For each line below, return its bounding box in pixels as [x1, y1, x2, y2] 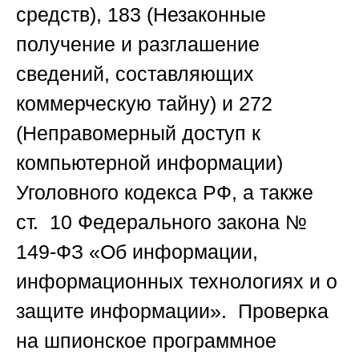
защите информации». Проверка [16, 300, 329, 323]
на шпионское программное [16, 329, 276, 353]
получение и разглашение [16, 33, 260, 56]
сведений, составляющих [16, 63, 254, 86]
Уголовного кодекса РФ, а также [16, 181, 313, 204]
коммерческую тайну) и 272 [16, 92, 272, 115]
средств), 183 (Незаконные [16, 3, 266, 26]
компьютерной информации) [16, 151, 283, 175]
